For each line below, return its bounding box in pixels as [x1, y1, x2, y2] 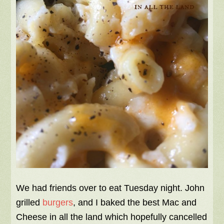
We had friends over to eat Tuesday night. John [16, 183, 205, 193]
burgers [42, 197, 73, 208]
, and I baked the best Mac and [73, 197, 197, 208]
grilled [16, 197, 43, 208]
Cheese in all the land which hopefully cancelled [16, 212, 207, 222]
